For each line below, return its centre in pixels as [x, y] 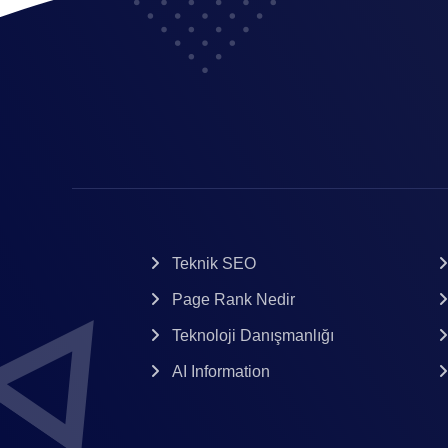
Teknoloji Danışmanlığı [253, 335]
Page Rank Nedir [233, 299]
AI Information [221, 371]
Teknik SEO [214, 263]
